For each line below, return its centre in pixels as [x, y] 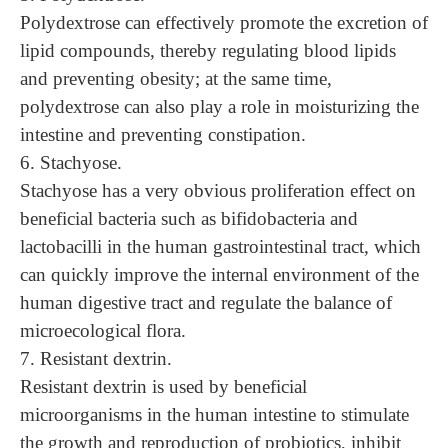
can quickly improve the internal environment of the [219, 274]
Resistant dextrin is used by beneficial [163, 386]
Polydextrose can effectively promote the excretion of [224, 22]
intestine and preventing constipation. [163, 134]
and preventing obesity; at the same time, [176, 78]
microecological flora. [103, 330]
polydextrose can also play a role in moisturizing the [219, 106]
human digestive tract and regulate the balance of [206, 302]
